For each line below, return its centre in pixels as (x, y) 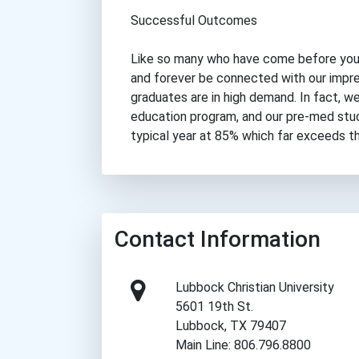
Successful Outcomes (194, 21)
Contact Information (218, 240)
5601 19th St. (215, 307)
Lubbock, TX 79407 (231, 326)
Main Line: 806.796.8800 (244, 345)
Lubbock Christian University (255, 288)
